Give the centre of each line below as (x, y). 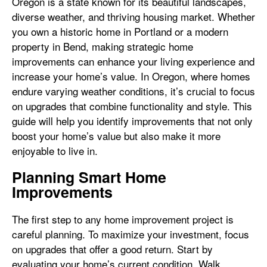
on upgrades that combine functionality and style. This (132, 106)
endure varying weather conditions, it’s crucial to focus (133, 91)
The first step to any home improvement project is (123, 219)
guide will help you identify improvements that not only (132, 121)
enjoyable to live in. (55, 150)
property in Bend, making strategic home (103, 46)
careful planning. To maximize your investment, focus (131, 234)
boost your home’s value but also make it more (116, 136)
